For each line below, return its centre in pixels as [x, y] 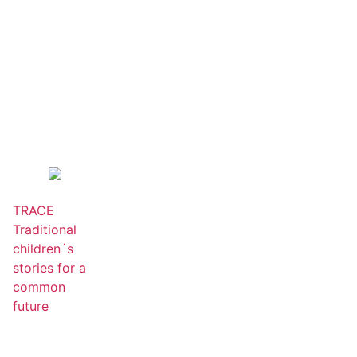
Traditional [45, 229]
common [39, 287]
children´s [43, 249]
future [31, 306]
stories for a [49, 268]
